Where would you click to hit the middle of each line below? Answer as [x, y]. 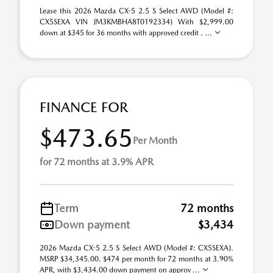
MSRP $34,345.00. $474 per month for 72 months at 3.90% [136, 259]
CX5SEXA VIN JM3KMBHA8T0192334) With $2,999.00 [136, 22]
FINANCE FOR [84, 107]
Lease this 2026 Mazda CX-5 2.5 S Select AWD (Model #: [136, 11]
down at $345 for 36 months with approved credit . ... [127, 33]
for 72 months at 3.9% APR [97, 162]
